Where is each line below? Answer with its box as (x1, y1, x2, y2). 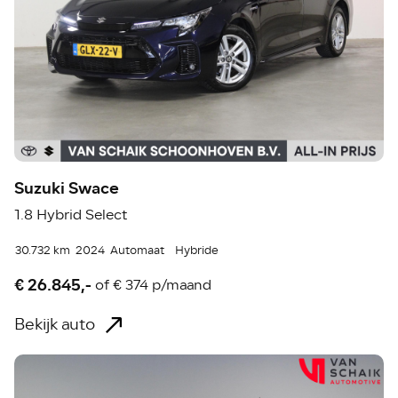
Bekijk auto (14, 312, 96, 338)
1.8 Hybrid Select (14, 204, 128, 227)
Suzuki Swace (14, 176, 120, 202)
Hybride (175, 242, 219, 260)
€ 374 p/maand (113, 274, 212, 296)
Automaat (110, 242, 165, 260)
